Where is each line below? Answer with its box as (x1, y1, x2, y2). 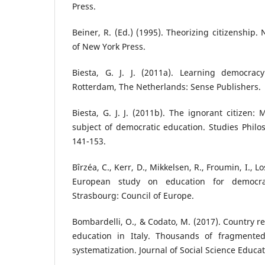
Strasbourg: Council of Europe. (72, 190, 194, 202)
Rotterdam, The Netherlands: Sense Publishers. (72, 81, 261, 93)
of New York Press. (72, 41, 146, 53)
